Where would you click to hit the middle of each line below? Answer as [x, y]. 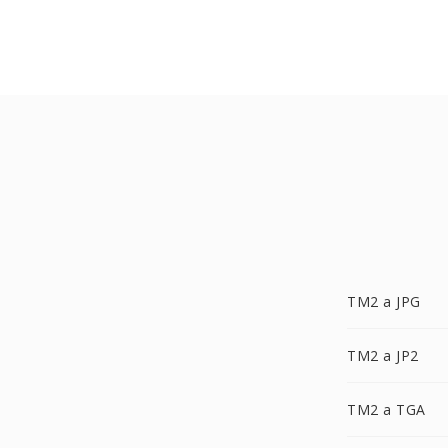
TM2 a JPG [384, 301]
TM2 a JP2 [383, 355]
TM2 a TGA [386, 409]
